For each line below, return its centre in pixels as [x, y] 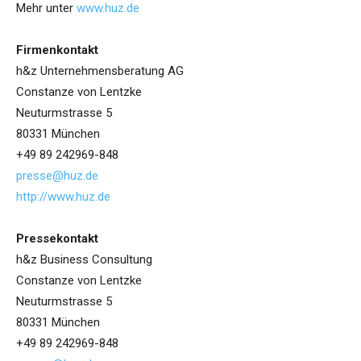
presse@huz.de [57, 176]
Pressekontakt [57, 239]
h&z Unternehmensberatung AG [100, 71]
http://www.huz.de [63, 197]
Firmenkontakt [57, 50]
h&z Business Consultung [84, 260]
